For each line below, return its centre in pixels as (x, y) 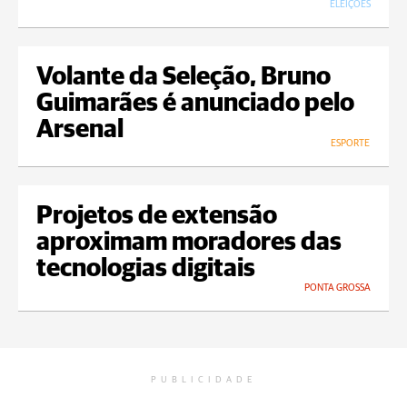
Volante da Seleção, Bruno (184, 78)
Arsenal (80, 130)
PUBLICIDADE (203, 380)
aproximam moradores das (189, 243)
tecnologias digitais (146, 269)
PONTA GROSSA (338, 288)
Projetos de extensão (157, 217)
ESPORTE (350, 144)
